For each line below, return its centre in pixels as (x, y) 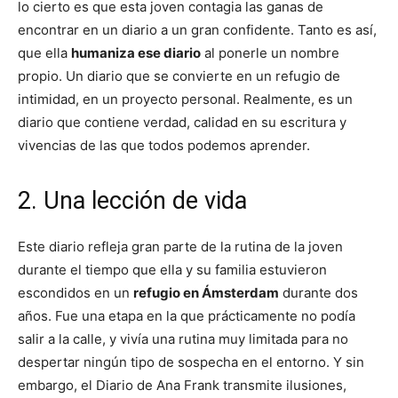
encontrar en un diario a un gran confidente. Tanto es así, (197, 29)
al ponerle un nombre (270, 52)
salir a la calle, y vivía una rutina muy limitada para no (183, 338)
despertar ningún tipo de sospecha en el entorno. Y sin (191, 362)
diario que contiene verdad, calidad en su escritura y (182, 122)
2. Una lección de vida (132, 200)
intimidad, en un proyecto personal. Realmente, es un (185, 99)
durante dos (318, 292)
